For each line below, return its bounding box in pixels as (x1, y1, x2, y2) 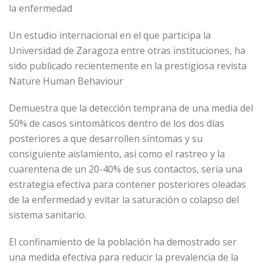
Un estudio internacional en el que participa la (9, 29, 211, 42)
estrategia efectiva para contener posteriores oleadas (9, 178, 246, 191)
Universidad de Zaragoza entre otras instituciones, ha (9, 44, 245, 57)
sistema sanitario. (9, 208, 86, 221)
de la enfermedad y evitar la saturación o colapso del (9, 193, 239, 206)
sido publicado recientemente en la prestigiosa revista (9, 59, 247, 72)
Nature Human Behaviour (9, 75, 123, 87)
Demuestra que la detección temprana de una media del (9, 102, 253, 114)
